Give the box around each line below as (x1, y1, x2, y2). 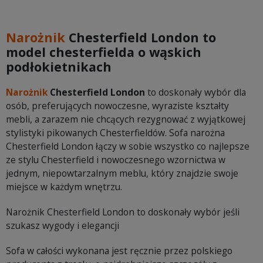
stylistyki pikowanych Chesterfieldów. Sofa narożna (6, 126, 225, 140)
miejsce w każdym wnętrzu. (6, 180, 122, 194)
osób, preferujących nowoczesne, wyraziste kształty (6, 99, 229, 113)
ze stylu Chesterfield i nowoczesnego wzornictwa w (6, 153, 225, 167)
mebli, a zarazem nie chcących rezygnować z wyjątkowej (6, 113, 245, 126)
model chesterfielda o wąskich (6, 43, 201, 61)
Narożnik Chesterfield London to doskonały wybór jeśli (6, 205, 240, 219)
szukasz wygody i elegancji (6, 219, 119, 232)
